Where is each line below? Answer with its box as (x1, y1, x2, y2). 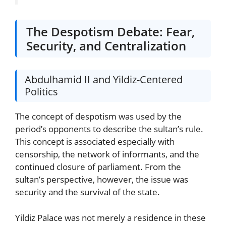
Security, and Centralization (26, 37, 187, 54)
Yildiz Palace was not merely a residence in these (15, 211, 206, 223)
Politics (25, 85, 58, 99)
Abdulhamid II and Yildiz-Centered (25, 73, 183, 87)
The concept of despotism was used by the (15, 110, 182, 123)
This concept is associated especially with (15, 136, 175, 148)
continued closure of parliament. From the (15, 161, 181, 173)
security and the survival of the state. (15, 186, 160, 198)
